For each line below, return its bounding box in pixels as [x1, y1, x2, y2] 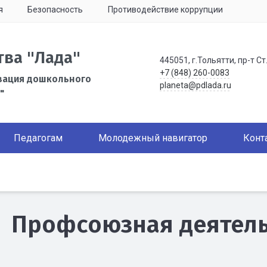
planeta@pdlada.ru [159, 80, 231, 90]
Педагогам [14, 132, 63, 144]
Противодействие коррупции [107, 5, 223, 14]
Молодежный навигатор [98, 132, 207, 144]
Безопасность [27, 5, 83, 14]
